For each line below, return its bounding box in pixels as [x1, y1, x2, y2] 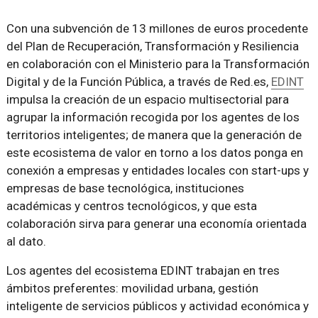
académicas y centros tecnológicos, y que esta [6, 198, 257, 213]
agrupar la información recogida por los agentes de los [6, 109, 300, 124]
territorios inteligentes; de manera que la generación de [6, 127, 302, 142]
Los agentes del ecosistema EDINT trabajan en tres [6, 263, 280, 278]
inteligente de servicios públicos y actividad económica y [6, 298, 309, 313]
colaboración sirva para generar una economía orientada [6, 216, 307, 231]
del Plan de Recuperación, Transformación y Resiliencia [6, 38, 299, 53]
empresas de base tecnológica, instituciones [6, 180, 244, 195]
